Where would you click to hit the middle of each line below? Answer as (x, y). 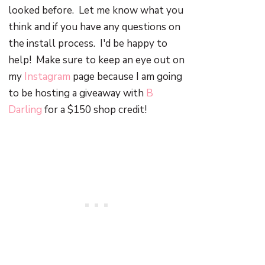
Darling (25, 110)
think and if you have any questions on (95, 27)
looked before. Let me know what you (96, 11)
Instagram (48, 77)
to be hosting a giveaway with (77, 93)
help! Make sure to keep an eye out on (97, 60)
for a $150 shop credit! (95, 110)
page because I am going (127, 77)
